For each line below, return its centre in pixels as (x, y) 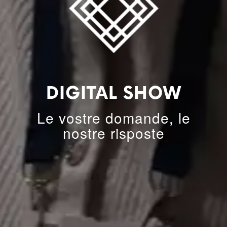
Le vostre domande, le (113, 118)
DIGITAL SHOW (113, 93)
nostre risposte (113, 133)
